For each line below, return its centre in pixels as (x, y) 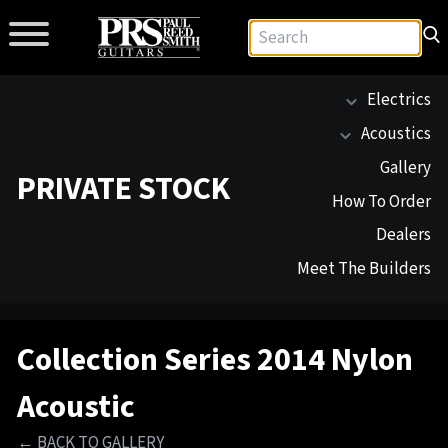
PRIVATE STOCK (123, 188)
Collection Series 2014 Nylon (215, 360)
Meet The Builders (364, 268)
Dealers (403, 235)
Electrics (399, 100)
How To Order (381, 201)
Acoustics (396, 134)
